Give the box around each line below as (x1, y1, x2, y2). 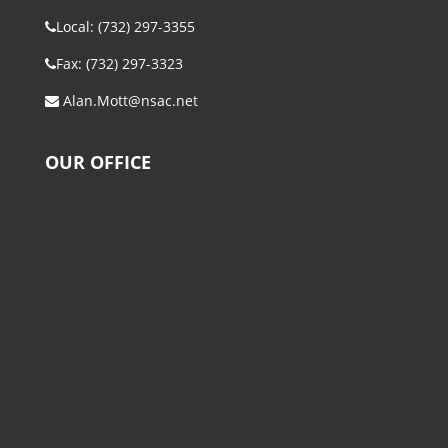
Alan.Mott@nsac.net (58, 91, 198, 111)
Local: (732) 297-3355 (55, 17, 195, 37)
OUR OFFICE (44, 150, 151, 175)
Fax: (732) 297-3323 (55, 54, 183, 74)
